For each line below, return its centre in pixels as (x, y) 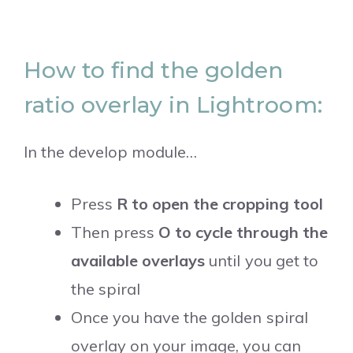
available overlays (138, 260)
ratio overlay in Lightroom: (173, 104)
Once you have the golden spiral (190, 317)
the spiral (106, 288)
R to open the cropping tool (220, 203)
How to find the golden (154, 70)
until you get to (262, 260)
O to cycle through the (243, 232)
